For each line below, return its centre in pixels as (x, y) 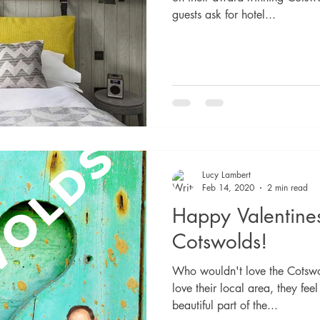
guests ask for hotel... (224, 15)
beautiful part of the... (225, 305)
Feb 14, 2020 (228, 187)
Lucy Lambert (226, 175)
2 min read (287, 187)
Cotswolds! (220, 241)
